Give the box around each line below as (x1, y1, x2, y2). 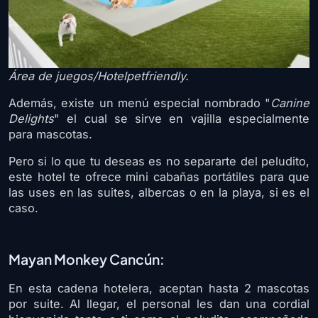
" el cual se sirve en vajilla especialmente (54, 111, 309, 126)
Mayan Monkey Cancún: (9, 251, 165, 268)
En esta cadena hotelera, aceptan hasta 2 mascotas (9, 281, 309, 296)
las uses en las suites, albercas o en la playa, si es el (9, 185, 309, 200)
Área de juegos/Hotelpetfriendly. (9, 69, 189, 84)
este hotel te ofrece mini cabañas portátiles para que (9, 170, 309, 185)
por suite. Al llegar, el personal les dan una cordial (9, 297, 309, 312)
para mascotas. (9, 127, 92, 142)
